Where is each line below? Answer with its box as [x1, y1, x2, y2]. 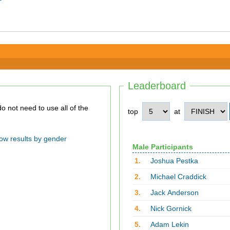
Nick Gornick [150, 204, 191, 213]
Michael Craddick [150, 172, 206, 181]
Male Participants [132, 143, 193, 151]
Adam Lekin [150, 220, 189, 228]
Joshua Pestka [150, 157, 198, 165]
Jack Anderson [150, 188, 199, 197]
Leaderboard [128, 80, 186, 91]
